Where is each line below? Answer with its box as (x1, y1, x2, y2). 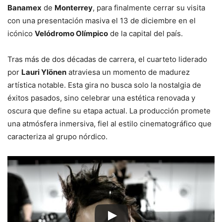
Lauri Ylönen (21, 67, 66, 77)
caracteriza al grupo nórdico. (7, 132, 108, 142)
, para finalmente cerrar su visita (93, 3, 205, 13)
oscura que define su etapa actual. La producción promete (7, 106, 211, 116)
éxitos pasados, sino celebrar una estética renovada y (7, 93, 195, 103)
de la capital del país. (108, 29, 183, 39)
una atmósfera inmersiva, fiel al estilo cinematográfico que (7, 119, 212, 129)
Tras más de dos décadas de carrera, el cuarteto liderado (7, 55, 207, 64)
